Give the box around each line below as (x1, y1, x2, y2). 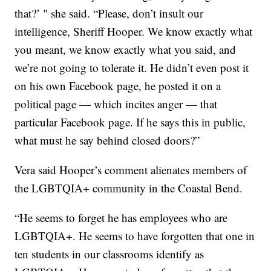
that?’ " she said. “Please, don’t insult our (15, 5, 204, 21)
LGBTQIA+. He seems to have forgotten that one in (15, 227, 255, 243)
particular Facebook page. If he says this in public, (15, 114, 246, 129)
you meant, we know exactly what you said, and (15, 41, 237, 57)
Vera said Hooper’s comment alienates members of (15, 162, 247, 177)
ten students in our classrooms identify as (15, 246, 204, 261)
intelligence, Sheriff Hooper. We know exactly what (15, 23, 253, 39)
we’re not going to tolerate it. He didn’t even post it (15, 59, 249, 75)
